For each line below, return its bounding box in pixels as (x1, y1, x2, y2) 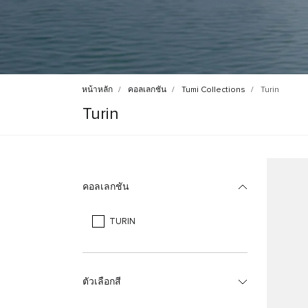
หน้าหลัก (82, 85, 113, 94)
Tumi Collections (181, 85, 245, 94)
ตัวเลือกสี (82, 276, 121, 287)
